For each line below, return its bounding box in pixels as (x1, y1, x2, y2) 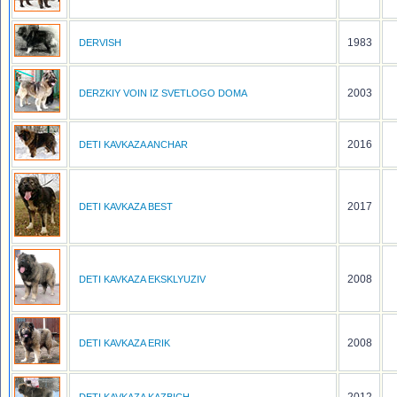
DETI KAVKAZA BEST (79, 201, 173, 212)
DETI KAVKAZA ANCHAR (79, 139, 188, 150)
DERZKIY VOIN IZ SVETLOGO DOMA (79, 88, 247, 98)
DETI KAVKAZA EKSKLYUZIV (79, 274, 206, 284)
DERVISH (79, 37, 121, 48)
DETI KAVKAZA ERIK (79, 338, 170, 348)
